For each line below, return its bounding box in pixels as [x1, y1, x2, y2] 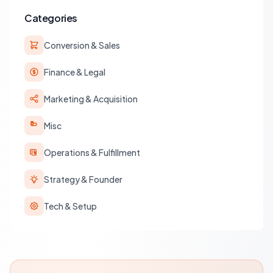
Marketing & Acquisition [44, 93, 138, 104]
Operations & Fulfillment [44, 147, 140, 158]
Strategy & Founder [44, 174, 122, 185]
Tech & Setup [44, 200, 97, 211]
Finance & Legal [44, 66, 105, 77]
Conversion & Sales [44, 40, 120, 51]
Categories [24, 12, 77, 24]
